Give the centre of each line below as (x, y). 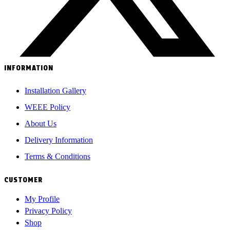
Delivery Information (59, 140)
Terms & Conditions (57, 157)
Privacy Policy (48, 211)
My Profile (42, 199)
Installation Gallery (55, 91)
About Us (41, 124)
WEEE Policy (47, 107)
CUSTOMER (23, 180)
